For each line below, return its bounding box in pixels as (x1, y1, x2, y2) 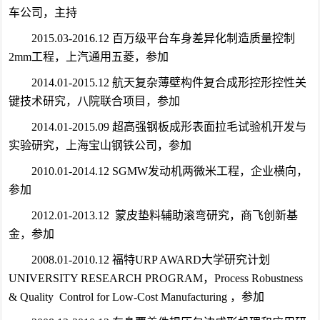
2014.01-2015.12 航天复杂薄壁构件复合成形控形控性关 (31, 76, 306, 89)
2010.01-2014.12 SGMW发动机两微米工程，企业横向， (31, 165, 308, 177)
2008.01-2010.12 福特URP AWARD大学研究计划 (31, 254, 270, 266)
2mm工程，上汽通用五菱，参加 (8, 51, 169, 63)
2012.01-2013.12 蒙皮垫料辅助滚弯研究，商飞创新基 (31, 209, 298, 221)
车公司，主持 (8, 6, 77, 19)
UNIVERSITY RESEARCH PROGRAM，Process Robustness (8, 272, 303, 284)
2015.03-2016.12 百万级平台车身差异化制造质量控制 (31, 32, 295, 44)
